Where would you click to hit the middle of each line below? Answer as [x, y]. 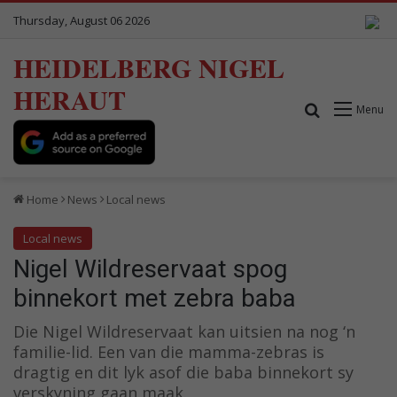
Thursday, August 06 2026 [82, 20]
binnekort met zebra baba [155, 298]
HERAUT [70, 99]
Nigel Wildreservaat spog [150, 269]
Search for [355, 109]
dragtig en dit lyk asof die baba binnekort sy [183, 372]
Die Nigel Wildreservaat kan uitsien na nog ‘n [184, 331]
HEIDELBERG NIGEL [149, 67]
